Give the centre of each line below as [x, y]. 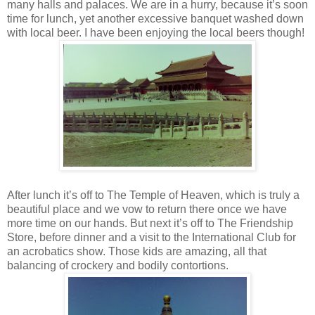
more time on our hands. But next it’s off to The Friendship [150, 223]
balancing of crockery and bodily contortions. [118, 265]
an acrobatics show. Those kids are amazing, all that [137, 251]
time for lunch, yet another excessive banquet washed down [155, 18]
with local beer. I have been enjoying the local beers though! [156, 32]
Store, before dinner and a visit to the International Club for [152, 237]
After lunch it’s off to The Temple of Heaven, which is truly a [153, 195]
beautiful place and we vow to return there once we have [147, 209]
